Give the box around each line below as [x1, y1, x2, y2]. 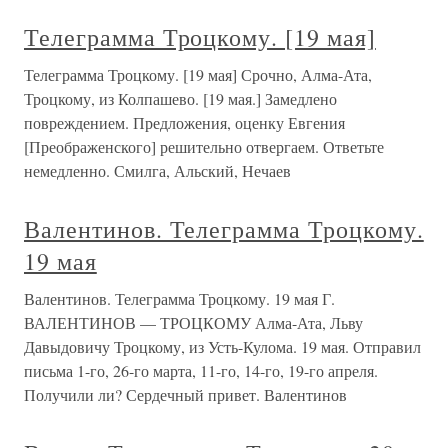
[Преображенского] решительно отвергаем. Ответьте [24, 136, 384, 157]
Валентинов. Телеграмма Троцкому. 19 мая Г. [24, 288, 335, 309]
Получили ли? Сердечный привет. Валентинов [24, 384, 347, 405]
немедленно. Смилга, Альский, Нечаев [24, 160, 291, 181]
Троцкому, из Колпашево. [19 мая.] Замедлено [24, 88, 337, 109]
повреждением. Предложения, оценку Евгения [24, 112, 345, 133]
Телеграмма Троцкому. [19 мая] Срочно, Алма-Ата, [24, 64, 372, 85]
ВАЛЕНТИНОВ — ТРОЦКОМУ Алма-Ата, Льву [24, 312, 363, 333]
